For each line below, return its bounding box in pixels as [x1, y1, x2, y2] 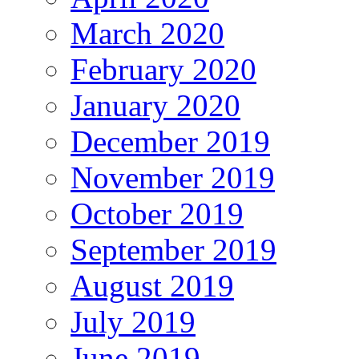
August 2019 [71, 268, 234, 303]
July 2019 [71, 304, 196, 339]
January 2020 [71, 87, 240, 123]
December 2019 [71, 123, 270, 159]
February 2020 [71, 51, 256, 87]
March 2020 [71, 15, 224, 50]
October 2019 [71, 196, 244, 231]
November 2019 [71, 159, 275, 195]
